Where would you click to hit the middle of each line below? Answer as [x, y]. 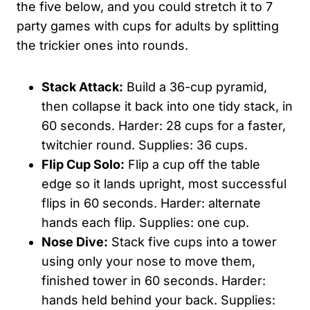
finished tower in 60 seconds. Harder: [154, 280]
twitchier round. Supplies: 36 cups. [145, 145]
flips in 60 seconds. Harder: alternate [151, 203]
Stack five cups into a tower [192, 241]
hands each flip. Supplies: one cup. [145, 222]
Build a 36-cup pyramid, [195, 86]
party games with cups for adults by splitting [148, 26]
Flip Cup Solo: [83, 164]
